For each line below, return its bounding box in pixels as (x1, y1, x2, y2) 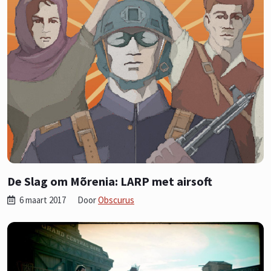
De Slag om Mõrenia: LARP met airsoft (7, 173, 212, 189)
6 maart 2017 (18, 194, 68, 206)
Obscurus (98, 194, 134, 206)
